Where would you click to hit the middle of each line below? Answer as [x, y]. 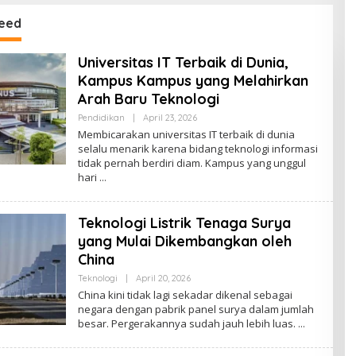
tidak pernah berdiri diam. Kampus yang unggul [192, 163]
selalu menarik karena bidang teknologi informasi [197, 148]
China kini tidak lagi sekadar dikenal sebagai [185, 294]
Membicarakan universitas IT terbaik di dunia [186, 134]
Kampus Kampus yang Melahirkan [193, 80]
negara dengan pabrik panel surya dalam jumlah [195, 309]
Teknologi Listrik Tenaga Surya [184, 222]
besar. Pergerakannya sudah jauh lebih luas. [188, 323]
